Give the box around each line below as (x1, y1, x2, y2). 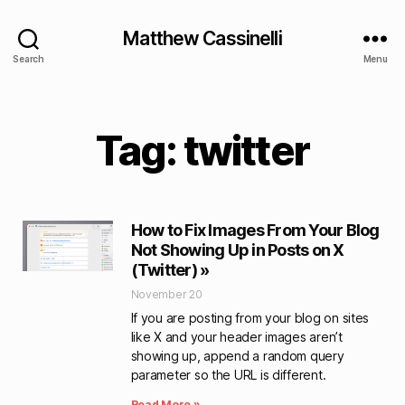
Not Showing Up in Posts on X (130, 240, 344, 259)
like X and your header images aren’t (130, 329, 343, 344)
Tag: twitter (96, 126, 309, 175)
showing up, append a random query (130, 348, 344, 363)
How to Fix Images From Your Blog (130, 221, 380, 240)
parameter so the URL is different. (130, 367, 326, 382)
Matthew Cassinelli (123, 26, 282, 50)
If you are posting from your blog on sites (130, 310, 370, 325)
